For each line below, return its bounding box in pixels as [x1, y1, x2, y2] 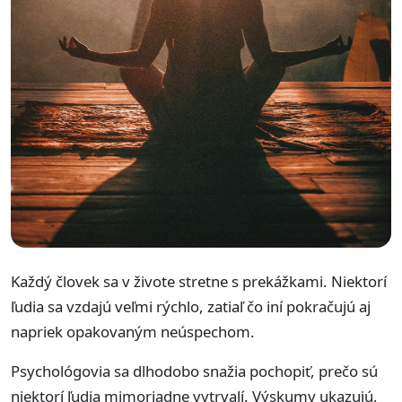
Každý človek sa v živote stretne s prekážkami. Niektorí [11, 271, 387, 292]
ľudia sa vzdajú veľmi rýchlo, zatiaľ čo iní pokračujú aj [11, 296, 371, 317]
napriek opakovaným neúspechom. [11, 321, 255, 342]
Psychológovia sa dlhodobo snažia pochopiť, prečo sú [11, 361, 378, 381]
